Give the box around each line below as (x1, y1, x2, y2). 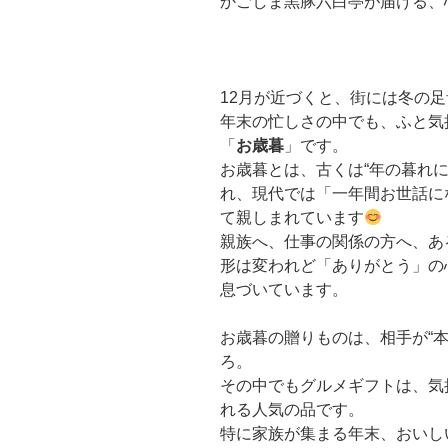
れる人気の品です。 (220, 401, 364, 419)
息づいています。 (220, 281, 348, 299)
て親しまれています (220, 209, 364, 227)
